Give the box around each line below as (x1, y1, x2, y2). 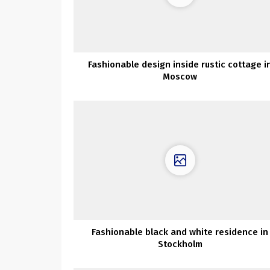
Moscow (163, 71, 198, 82)
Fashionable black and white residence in (92, 227, 269, 238)
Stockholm (157, 239, 202, 250)
